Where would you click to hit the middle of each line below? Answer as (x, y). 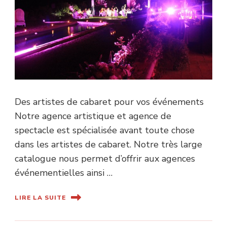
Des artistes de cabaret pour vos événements (109, 102)
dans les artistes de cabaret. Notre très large (108, 145)
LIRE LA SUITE (40, 197)
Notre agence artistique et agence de (93, 116)
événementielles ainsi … (64, 173)
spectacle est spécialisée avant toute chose (105, 130)
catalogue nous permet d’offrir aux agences (105, 159)
